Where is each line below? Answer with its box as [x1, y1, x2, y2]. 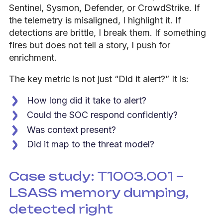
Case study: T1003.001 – [9, 169, 184, 184]
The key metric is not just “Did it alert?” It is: [9, 73, 189, 84]
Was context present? [27, 124, 116, 135]
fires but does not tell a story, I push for [9, 39, 170, 50]
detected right [9, 202, 113, 217]
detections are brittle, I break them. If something [9, 27, 206, 38]
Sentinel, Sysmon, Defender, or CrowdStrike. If [9, 2, 200, 13]
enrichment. [9, 52, 57, 63]
